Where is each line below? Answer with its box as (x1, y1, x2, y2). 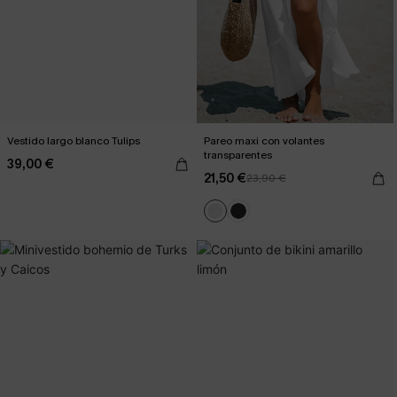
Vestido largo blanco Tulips (7, 134, 140, 148)
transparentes (204, 148, 272, 162)
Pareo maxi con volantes (204, 134, 324, 148)
